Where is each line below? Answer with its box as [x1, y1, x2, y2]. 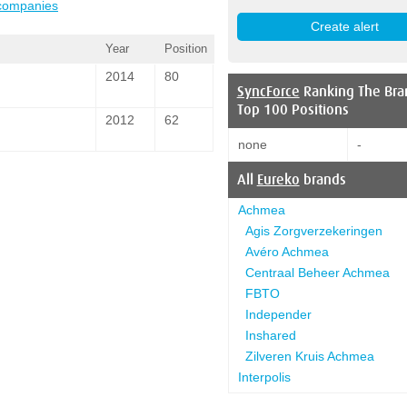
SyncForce [236, 83, 300, 100]
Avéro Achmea [244, 243, 329, 259]
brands [299, 171, 346, 188]
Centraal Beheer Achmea [244, 264, 390, 280]
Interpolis [237, 369, 291, 384]
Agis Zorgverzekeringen [244, 223, 382, 238]
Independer [244, 306, 312, 322]
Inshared [244, 327, 296, 342]
